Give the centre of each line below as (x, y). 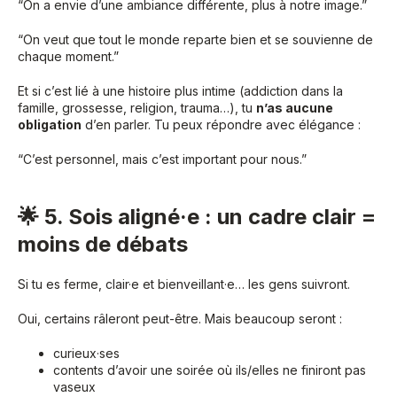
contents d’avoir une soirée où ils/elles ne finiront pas (210, 370)
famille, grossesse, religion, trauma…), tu (137, 107)
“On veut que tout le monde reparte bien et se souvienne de (195, 39)
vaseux (74, 386)
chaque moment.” (68, 56)
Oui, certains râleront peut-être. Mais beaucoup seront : (180, 318)
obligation (50, 124)
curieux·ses (86, 353)
